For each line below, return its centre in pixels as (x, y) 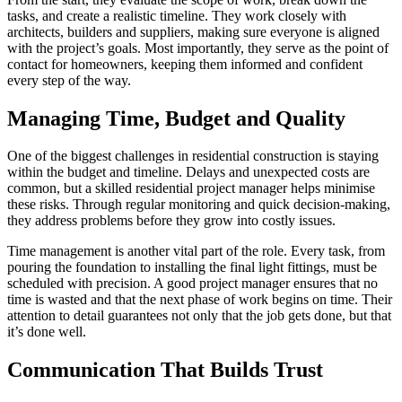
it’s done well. (47, 332)
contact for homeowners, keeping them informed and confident (185, 64)
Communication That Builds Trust (165, 370)
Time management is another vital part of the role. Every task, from (196, 251)
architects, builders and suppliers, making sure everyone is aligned (193, 31)
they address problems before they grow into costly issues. (171, 221)
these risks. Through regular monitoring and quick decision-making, (199, 205)
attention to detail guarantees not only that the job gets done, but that (199, 316)
